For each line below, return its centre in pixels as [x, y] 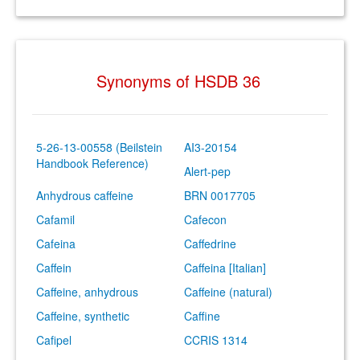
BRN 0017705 [220, 195]
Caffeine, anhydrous [87, 292]
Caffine [202, 316]
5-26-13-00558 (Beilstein [99, 147]
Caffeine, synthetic [83, 316]
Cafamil [55, 219]
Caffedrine [210, 243]
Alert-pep [207, 171]
